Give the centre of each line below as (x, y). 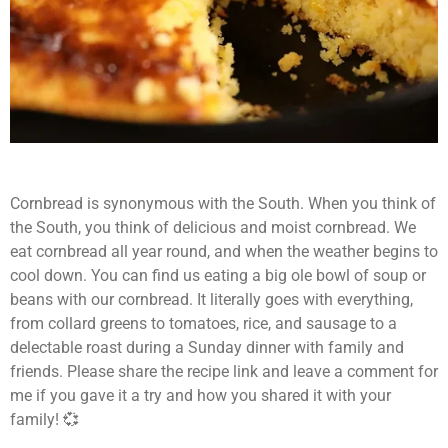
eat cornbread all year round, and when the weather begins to (224, 252)
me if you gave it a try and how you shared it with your (200, 396)
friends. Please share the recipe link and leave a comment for (224, 372)
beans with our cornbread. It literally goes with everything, (211, 300)
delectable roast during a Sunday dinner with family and (207, 348)
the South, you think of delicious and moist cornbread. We (213, 228)
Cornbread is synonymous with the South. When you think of (223, 204)
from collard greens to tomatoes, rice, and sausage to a (203, 324)
